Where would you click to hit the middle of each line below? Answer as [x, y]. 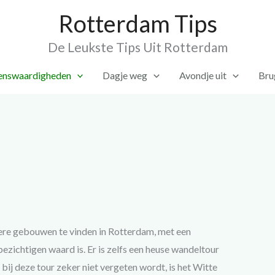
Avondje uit [203, 75]
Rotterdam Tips [137, 23]
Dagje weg [125, 75]
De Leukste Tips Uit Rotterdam [137, 47]
